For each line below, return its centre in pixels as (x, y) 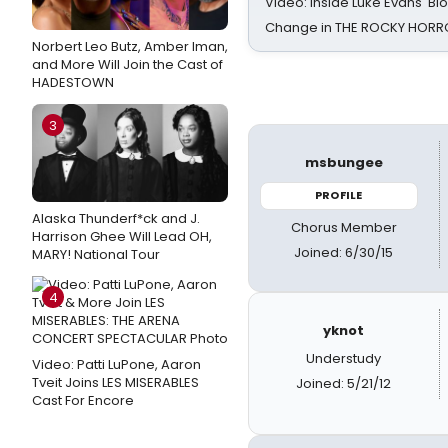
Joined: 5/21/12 (344, 383)
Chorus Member (343, 227)
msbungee (343, 162)
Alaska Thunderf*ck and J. (116, 218)
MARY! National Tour (96, 254)
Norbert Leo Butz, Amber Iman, (130, 46)
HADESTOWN (73, 82)
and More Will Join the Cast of (127, 64)
